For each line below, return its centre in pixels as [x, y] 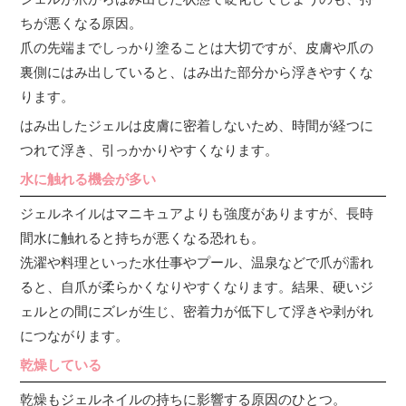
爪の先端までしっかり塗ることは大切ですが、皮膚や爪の [197, 48]
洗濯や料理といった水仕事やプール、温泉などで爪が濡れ [197, 263]
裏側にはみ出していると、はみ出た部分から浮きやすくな [197, 72]
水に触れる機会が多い [88, 179]
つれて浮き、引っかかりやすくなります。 [150, 150]
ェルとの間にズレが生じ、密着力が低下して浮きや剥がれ [197, 312]
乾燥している [61, 365]
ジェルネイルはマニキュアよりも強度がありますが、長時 [197, 214]
